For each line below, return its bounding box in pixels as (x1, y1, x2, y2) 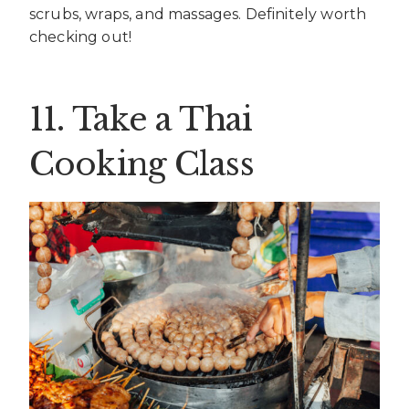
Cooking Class (29, 143, 254, 184)
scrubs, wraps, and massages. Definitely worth (29, 5, 367, 24)
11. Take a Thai (29, 99, 252, 139)
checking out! (29, 28, 132, 47)
